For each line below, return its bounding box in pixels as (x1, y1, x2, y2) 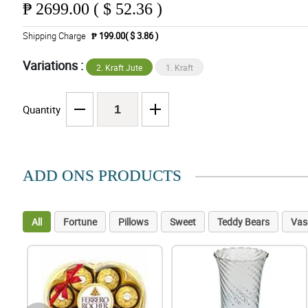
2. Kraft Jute (96, 62, 142, 74)
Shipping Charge (22, 30, 86, 43)
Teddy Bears (217, 215, 269, 229)
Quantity (22, 102, 60, 117)
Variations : (22, 57, 86, 74)
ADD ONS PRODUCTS (22, 167, 181, 185)
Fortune (63, 215, 97, 229)
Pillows (118, 215, 148, 229)
